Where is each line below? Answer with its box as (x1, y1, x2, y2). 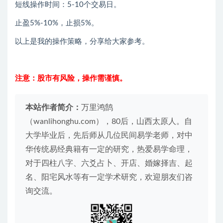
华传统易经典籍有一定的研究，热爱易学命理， (25, 145, 193, 154)
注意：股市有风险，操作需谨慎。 (15, 75, 127, 83)
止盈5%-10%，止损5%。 (15, 19, 99, 27)
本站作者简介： (25, 104, 81, 112)
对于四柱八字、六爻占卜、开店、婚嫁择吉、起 (25, 159, 193, 168)
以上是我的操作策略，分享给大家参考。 (15, 38, 149, 46)
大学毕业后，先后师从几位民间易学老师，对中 (25, 131, 193, 140)
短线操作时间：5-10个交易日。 (15, 1, 121, 9)
